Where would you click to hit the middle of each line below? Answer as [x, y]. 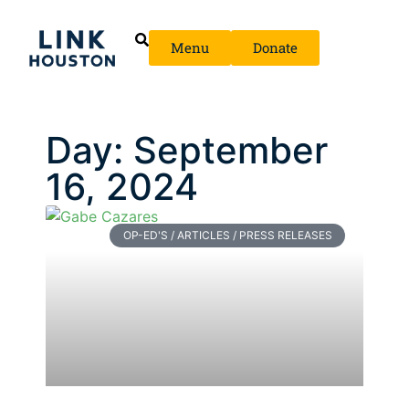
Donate [276, 47]
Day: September [187, 150]
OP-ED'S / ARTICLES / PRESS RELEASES [227, 236]
